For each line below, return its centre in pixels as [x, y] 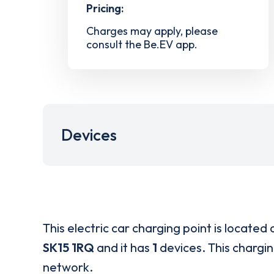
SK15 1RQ [68, 247]
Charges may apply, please [152, 31]
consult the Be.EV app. [142, 44]
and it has [123, 247]
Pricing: [105, 9]
